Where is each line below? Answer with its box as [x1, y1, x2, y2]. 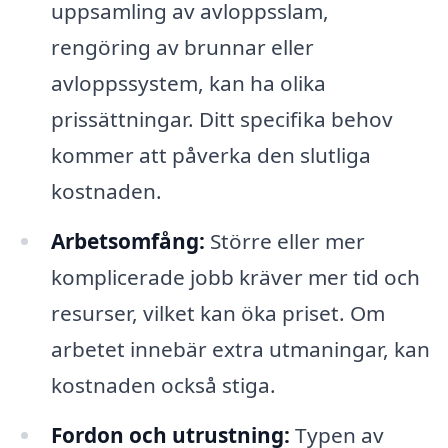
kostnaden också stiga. [50, 370, 276, 399]
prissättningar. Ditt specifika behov [50, 104, 393, 133]
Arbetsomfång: [50, 226, 205, 255]
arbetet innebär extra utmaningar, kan [50, 334, 430, 363]
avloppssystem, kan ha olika [50, 68, 326, 97]
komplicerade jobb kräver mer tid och [50, 262, 420, 291]
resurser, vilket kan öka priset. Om [50, 298, 385, 327]
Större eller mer [204, 226, 365, 255]
